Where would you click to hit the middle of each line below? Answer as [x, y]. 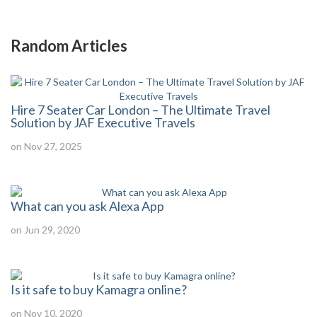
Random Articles [69, 46]
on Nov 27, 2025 [46, 146]
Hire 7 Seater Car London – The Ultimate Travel [140, 110]
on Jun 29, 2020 [45, 230]
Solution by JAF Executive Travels [103, 122]
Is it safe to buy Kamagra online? [99, 289]
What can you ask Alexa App [87, 206]
